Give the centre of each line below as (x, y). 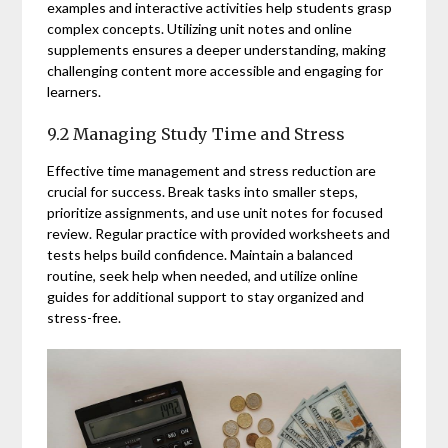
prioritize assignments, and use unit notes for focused (215, 212)
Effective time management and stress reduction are (212, 170)
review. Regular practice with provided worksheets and (219, 233)
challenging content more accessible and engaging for (215, 70)
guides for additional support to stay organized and (206, 296)
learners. (74, 91)
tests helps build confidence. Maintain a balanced (200, 254)
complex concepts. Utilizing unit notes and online (200, 28)
